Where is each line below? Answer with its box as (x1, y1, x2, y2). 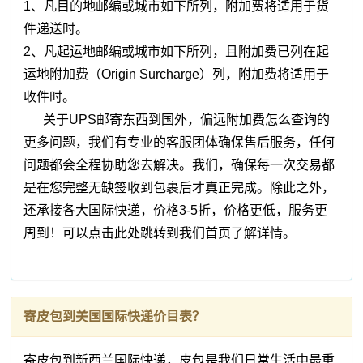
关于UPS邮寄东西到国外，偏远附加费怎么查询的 (23, 113, 331, 127)
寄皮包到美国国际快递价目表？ (23, 310, 206, 324)
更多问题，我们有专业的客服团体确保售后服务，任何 (23, 135, 335, 150)
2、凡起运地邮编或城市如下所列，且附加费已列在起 (23, 45, 330, 59)
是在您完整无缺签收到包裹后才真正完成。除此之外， (23, 181, 335, 195)
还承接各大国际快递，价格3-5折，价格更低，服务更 (23, 203, 328, 218)
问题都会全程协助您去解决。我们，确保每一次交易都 (23, 158, 335, 173)
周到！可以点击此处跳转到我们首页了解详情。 (23, 226, 297, 241)
